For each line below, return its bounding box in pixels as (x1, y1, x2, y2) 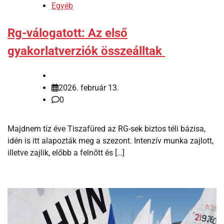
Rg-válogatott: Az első (7, 26, 127, 40)
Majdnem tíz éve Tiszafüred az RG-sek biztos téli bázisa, (7, 123, 205, 133)
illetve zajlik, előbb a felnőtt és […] (7, 147, 124, 157)
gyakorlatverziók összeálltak (7, 44, 165, 58)
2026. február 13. (58, 82, 119, 92)
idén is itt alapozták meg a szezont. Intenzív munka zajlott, (7, 135, 213, 145)
